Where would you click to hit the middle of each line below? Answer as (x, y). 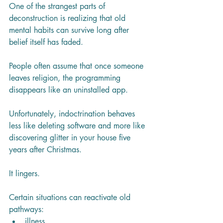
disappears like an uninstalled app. (68, 90)
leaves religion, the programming (66, 78)
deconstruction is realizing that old (68, 18)
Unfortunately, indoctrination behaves (73, 113)
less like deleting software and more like (78, 125)
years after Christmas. (45, 149)
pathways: (26, 209)
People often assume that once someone (77, 66)
